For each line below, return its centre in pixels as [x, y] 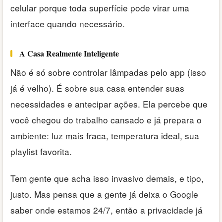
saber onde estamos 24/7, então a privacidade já [107, 210]
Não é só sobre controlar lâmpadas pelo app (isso [108, 72]
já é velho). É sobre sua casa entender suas [97, 88]
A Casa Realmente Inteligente [69, 54]
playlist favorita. [41, 151]
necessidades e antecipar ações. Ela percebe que [109, 104]
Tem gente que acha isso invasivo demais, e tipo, [107, 178]
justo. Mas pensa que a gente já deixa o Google [104, 194]
